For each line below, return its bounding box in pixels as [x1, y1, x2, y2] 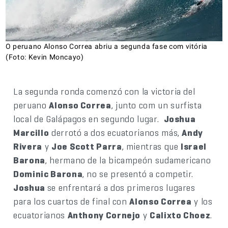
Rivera [13, 140, 43, 153]
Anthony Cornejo [67, 209, 141, 221]
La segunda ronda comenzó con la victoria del [13, 85, 195, 98]
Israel [181, 140, 207, 153]
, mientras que [122, 140, 181, 153]
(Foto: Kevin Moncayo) [6, 53, 84, 62]
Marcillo [13, 127, 49, 139]
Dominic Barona [13, 168, 83, 180]
